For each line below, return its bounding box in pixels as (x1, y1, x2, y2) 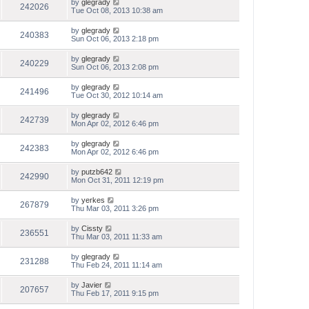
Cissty (81, 224, 103, 232)
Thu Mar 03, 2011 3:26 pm (71, 204, 159, 212)
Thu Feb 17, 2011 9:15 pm (71, 289, 159, 297)
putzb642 (81, 168, 112, 176)
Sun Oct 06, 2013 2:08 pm (71, 63, 159, 71)
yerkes (81, 196, 105, 204)
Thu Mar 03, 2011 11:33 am (71, 232, 162, 241)
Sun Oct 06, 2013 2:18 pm (71, 34, 159, 43)
